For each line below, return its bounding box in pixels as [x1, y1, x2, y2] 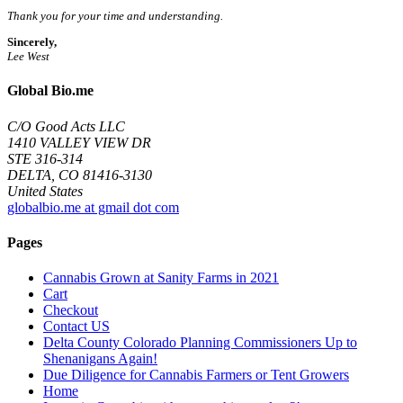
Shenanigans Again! [43, 351, 157, 367]
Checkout [43, 302, 98, 318]
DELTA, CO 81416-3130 [7, 166, 152, 183]
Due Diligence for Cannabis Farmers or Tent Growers [43, 367, 349, 383]
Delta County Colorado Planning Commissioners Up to [43, 335, 357, 351]
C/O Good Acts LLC [7, 118, 125, 134]
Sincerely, [7, 35, 57, 49]
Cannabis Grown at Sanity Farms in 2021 [43, 270, 279, 286]
